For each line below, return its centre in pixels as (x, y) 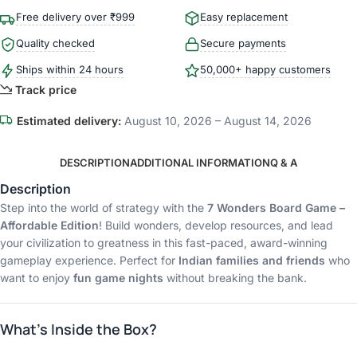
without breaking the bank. (235, 278)
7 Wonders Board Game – (276, 208)
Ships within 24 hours (70, 70)
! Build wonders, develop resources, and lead (216, 226)
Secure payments (243, 43)
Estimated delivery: (69, 121)
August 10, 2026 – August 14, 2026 (216, 121)
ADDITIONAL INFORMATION (200, 162)
